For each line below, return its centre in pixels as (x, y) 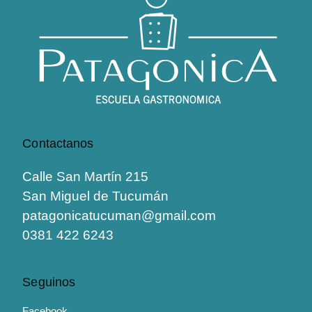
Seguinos (49, 282)
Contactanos (58, 143)
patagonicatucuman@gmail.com (119, 215)
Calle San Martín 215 (86, 176)
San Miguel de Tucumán (96, 196)
